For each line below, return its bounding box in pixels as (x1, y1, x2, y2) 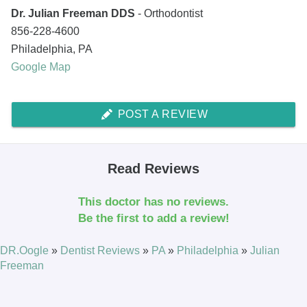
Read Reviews (108, 161, 199, 176)
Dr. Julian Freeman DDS (11, 8, 138, 19)
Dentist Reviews (60, 245, 143, 256)
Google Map (11, 61, 71, 73)
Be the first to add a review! (77, 212, 230, 225)
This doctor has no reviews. (78, 195, 229, 208)
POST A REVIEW (114, 108, 208, 120)
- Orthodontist (138, 8, 203, 19)
